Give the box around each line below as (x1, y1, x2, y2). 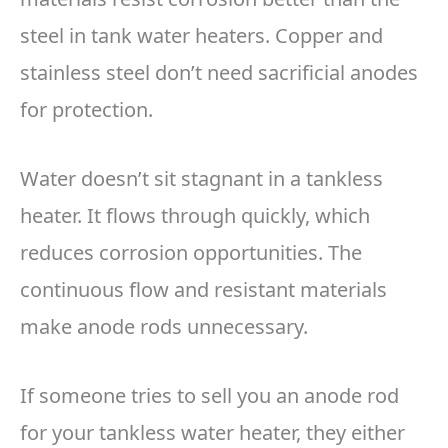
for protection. (20, 96, 153, 124)
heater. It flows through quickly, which (20, 202, 370, 230)
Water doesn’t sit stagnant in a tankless (20, 165, 383, 193)
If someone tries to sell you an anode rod (20, 382, 399, 410)
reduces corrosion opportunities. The (20, 239, 362, 267)
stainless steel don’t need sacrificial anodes (20, 59, 418, 87)
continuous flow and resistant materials (20, 276, 387, 304)
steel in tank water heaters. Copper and (20, 22, 383, 50)
